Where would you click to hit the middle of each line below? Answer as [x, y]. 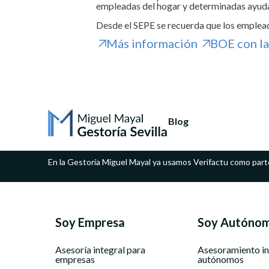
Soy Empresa [90, 222]
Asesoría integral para [100, 249]
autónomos [220, 259]
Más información [152, 43]
